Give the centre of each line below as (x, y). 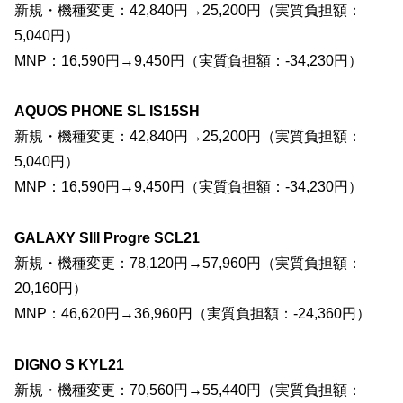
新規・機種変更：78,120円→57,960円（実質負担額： (188, 264)
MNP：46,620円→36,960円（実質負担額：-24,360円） (193, 314)
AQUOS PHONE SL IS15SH (107, 112)
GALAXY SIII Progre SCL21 (107, 238)
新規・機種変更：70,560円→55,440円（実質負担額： (188, 390)
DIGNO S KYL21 (69, 365)
